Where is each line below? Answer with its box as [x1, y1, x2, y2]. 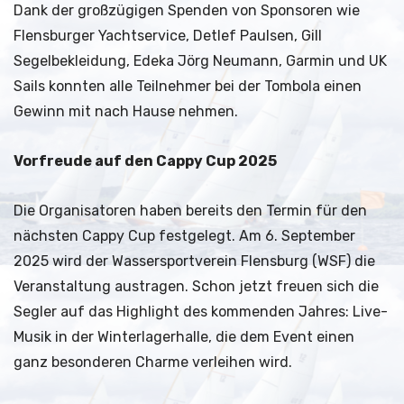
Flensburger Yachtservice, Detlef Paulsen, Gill [14, 27, 322, 45]
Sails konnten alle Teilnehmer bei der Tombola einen [14, 78, 362, 96]
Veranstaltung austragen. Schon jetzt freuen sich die [14, 278, 379, 296]
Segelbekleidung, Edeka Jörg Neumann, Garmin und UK [14, 52, 387, 70]
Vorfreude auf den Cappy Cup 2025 [14, 152, 277, 170]
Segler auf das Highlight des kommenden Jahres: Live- [14, 303, 388, 321]
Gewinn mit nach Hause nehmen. [14, 103, 238, 121]
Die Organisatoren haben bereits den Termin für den [14, 202, 367, 220]
